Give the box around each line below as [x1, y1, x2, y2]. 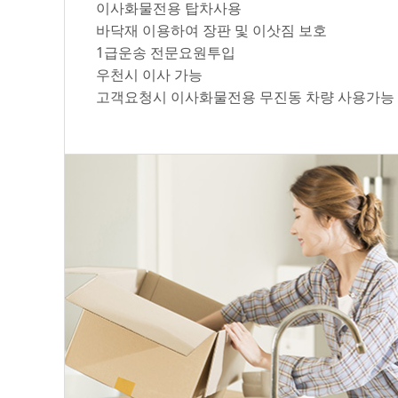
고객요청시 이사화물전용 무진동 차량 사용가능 [96, 87, 394, 107]
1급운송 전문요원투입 [96, 43, 235, 62]
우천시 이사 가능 [96, 65, 203, 84]
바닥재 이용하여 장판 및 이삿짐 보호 [96, 20, 327, 40]
